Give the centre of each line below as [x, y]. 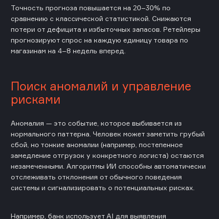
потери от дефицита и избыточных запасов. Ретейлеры [106, 29]
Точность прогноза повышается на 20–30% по [91, 7]
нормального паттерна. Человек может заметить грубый [108, 133]
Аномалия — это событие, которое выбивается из [96, 123]
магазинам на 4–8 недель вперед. [68, 50]
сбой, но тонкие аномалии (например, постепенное [97, 144]
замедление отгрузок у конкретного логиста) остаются [107, 155]
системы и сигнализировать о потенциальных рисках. [103, 187]
